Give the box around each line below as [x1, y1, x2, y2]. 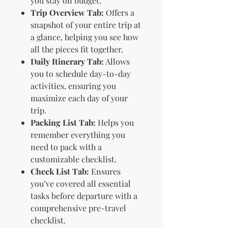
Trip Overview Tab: [31, 7, 104, 18]
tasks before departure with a [31, 190, 137, 202]
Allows [104, 56, 130, 67]
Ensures [89, 166, 121, 177]
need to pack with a [31, 141, 102, 153]
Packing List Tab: [31, 117, 96, 128]
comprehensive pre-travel [31, 203, 126, 214]
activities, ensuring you [31, 80, 116, 92]
